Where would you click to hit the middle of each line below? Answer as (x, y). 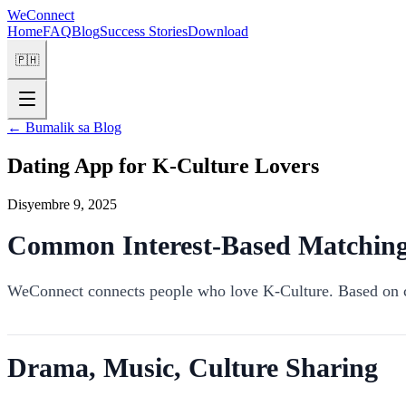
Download (218, 31)
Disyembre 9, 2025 (62, 204)
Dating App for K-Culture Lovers (163, 165)
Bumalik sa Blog (73, 127)
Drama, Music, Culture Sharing (193, 367)
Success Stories (144, 31)
